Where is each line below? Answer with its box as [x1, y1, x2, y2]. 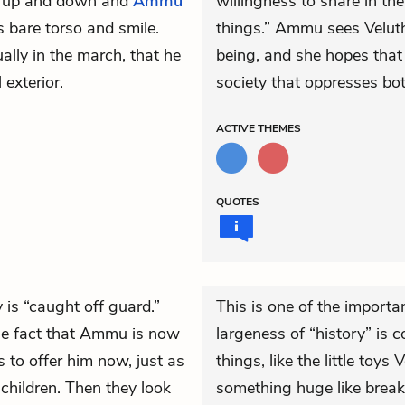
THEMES [258, 121, 301, 136]
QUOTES [216, 194, 259, 209]
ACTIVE [216, 121, 258, 136]
